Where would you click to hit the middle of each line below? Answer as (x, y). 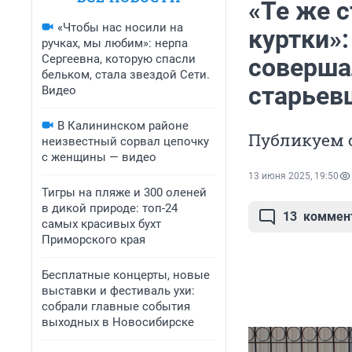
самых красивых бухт (101, 224)
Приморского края (93, 240)
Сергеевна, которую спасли (119, 59)
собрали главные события (116, 306)
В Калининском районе (123, 126)
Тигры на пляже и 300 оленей (124, 192)
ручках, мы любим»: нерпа (115, 43)
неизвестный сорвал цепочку (125, 141)
